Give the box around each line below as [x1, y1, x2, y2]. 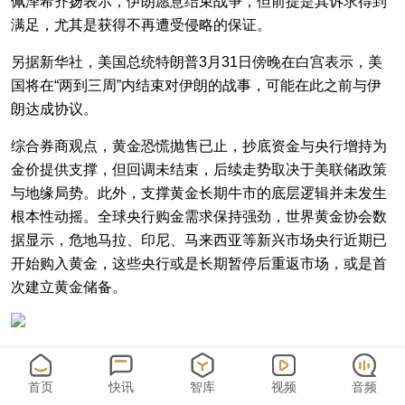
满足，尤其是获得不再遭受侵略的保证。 [11, 17, 271, 33]
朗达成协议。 [11, 101, 98, 117]
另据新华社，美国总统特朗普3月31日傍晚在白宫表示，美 [11, 54, 382, 70]
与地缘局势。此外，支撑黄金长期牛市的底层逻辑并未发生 [11, 185, 387, 201]
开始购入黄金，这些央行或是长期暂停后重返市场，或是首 [11, 256, 387, 271]
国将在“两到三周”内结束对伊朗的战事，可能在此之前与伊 [11, 78, 381, 93]
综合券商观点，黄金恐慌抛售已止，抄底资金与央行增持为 [11, 138, 387, 154]
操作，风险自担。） [11, 381, 141, 397]
